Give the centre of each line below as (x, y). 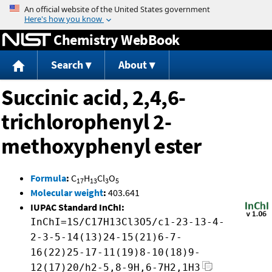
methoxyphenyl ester (101, 146)
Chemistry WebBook (117, 39)
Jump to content (136, 8)
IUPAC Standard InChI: (77, 207)
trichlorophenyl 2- (86, 122)
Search (67, 65)
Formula (48, 178)
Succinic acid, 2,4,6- (93, 98)
